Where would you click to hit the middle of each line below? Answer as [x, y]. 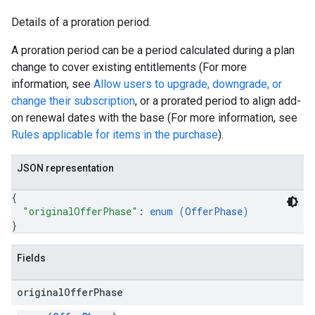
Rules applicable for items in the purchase [115, 135]
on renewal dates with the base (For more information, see [154, 118]
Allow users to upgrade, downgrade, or [188, 84]
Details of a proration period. [81, 22]
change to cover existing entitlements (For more [129, 67]
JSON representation [65, 168]
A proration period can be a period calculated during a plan [153, 50]
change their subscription [73, 101]
